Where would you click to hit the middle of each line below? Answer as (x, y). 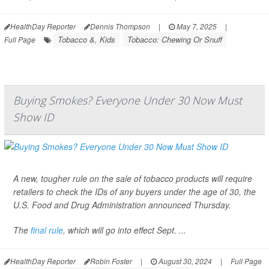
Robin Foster (111, 261)
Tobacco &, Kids (86, 40)
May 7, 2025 (196, 26)
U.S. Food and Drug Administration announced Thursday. (122, 205)
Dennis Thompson (120, 26)
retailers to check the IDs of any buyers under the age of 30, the (134, 192)
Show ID (34, 117)
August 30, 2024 (184, 261)
